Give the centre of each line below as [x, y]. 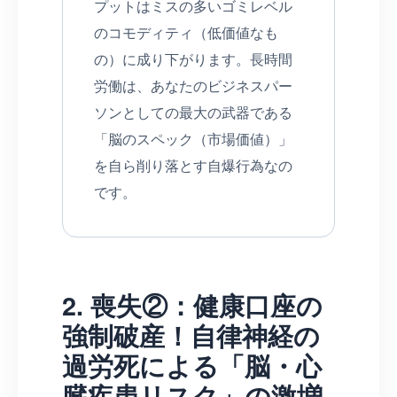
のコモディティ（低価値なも [186, 32]
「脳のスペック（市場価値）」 [193, 138]
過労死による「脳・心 [192, 365]
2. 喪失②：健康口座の [192, 305]
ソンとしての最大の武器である [193, 112]
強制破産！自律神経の [191, 335]
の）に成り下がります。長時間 [193, 58]
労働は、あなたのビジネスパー [193, 85]
